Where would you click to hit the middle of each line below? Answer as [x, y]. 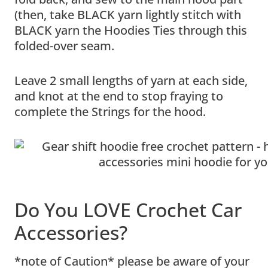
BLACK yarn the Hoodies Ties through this [131, 30]
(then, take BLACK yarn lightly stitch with [128, 14]
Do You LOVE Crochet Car [128, 209]
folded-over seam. [64, 45]
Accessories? [71, 232]
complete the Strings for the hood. [110, 111]
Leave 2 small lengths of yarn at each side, [131, 80]
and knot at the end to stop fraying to [119, 96]
